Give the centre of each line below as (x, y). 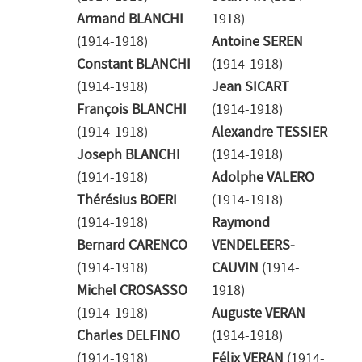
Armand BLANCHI (130, 19)
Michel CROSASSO (132, 291)
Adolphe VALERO (263, 178)
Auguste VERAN (259, 314)
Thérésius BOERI (127, 200)
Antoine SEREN (257, 42)
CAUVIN (235, 268)
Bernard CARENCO (132, 246)
